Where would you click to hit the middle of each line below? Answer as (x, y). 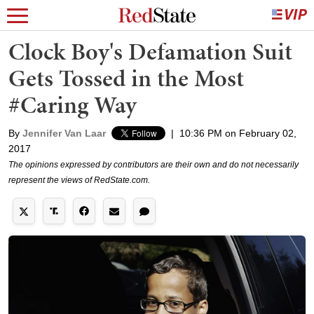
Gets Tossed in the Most (126, 78)
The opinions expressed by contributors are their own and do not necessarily (153, 165)
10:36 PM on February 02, (238, 133)
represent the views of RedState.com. (79, 180)
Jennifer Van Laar (64, 133)
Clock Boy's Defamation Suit (150, 52)
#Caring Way (73, 105)
